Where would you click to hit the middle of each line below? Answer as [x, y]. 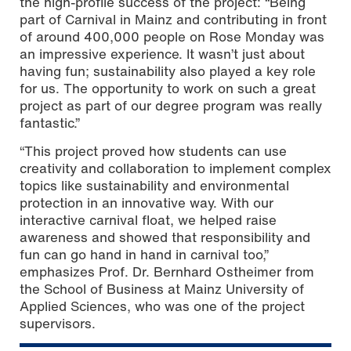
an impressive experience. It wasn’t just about [162, 54]
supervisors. [58, 324]
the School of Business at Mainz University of [162, 289]
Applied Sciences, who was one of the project [162, 306]
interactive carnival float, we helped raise [148, 220]
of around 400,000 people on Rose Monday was [172, 37]
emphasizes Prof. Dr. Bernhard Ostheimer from [167, 272]
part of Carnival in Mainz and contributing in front [173, 20]
